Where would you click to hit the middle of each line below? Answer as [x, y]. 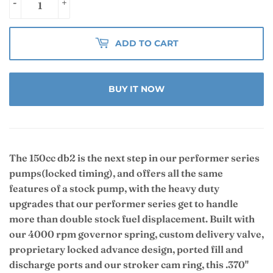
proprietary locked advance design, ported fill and [126, 250]
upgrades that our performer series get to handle [124, 204]
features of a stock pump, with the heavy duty [114, 189]
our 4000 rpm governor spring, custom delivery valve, [136, 234]
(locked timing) [77, 173]
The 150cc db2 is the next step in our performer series [134, 158]
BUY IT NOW [136, 89]
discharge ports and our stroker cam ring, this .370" [129, 265]
